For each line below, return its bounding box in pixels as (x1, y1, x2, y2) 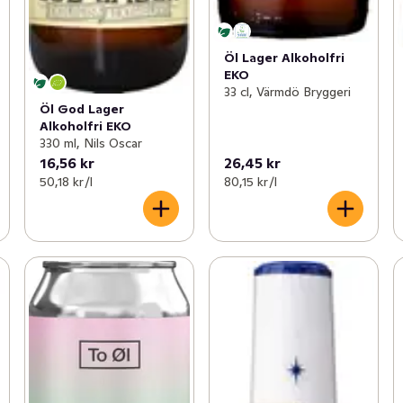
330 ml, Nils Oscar (39, 135, 142, 152)
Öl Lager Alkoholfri (223, 49, 345, 66)
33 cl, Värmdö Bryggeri (223, 83, 351, 100)
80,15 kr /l (223, 174, 277, 191)
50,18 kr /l (39, 174, 93, 191)
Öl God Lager (39, 101, 124, 118)
